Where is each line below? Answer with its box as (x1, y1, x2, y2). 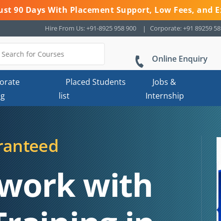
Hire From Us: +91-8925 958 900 (45, 24, 136, 33)
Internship (145, 90, 184, 100)
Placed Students (66, 76, 126, 87)
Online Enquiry (152, 53, 208, 64)
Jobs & (152, 76, 176, 87)
